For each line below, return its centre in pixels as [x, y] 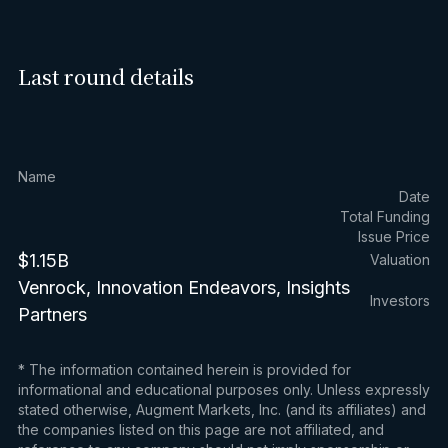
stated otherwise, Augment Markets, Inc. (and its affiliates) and [221, 409]
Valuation [400, 260]
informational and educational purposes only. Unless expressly [223, 389]
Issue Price [394, 236]
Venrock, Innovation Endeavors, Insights [183, 287]
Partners [52, 314]
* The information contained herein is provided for [184, 369]
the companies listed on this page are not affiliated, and [200, 429]
